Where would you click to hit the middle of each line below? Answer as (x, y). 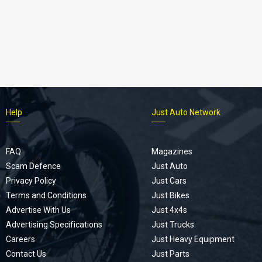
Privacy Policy (31, 180)
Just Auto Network (186, 112)
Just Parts (170, 254)
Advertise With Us (38, 210)
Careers (20, 239)
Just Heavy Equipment (193, 239)
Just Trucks (173, 224)
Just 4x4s (169, 210)
